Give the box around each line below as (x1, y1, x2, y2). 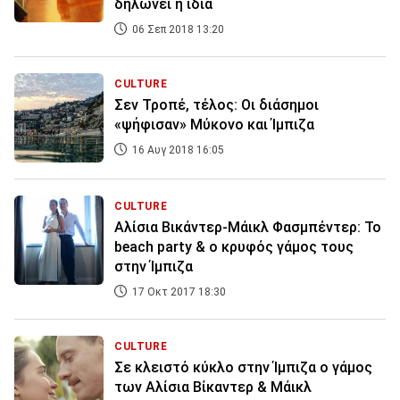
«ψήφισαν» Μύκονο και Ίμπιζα (114, 116, 314, 134)
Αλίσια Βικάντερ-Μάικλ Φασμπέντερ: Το (114, 219, 381, 237)
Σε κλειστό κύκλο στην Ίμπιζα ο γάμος (114, 359, 372, 377)
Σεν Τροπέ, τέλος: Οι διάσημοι (114, 96, 319, 114)
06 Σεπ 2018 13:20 (129, 23, 224, 37)
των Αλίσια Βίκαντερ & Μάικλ (114, 379, 312, 396)
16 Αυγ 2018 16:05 (129, 144, 224, 157)
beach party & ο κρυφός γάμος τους (114, 238, 354, 256)
